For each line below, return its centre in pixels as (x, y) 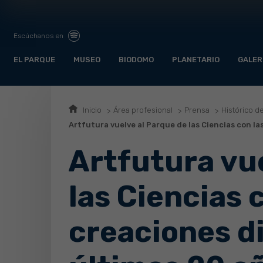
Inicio (92, 110)
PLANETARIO (196, 60)
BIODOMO (136, 60)
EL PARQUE (34, 60)
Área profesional (143, 110)
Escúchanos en (39, 36)
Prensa (197, 110)
